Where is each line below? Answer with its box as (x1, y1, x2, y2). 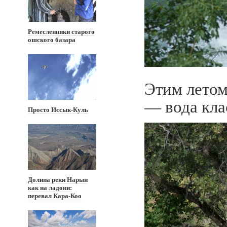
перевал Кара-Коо (28, 192, 82, 200)
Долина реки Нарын (28, 176, 88, 183)
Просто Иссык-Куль (28, 106, 88, 113)
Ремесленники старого (28, 28, 95, 35)
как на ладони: (28, 184, 72, 192)
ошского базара (28, 36, 75, 44)
